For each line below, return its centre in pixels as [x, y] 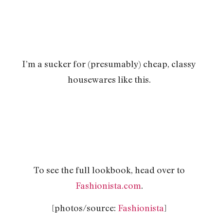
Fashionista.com [108, 185]
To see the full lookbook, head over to [109, 170]
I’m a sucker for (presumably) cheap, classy [109, 64]
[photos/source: [84, 208]
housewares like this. [109, 80]
